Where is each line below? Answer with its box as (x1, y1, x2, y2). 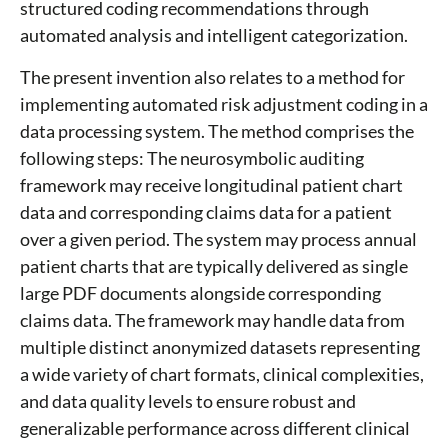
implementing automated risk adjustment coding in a (20, 93, 428, 116)
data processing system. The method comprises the (20, 120, 414, 143)
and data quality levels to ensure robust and (20, 390, 356, 413)
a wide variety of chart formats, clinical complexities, (20, 363, 424, 386)
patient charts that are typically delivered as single (20, 255, 408, 278)
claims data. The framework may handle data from (20, 309, 405, 332)
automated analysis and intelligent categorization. (20, 24, 408, 47)
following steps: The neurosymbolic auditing (20, 147, 364, 170)
